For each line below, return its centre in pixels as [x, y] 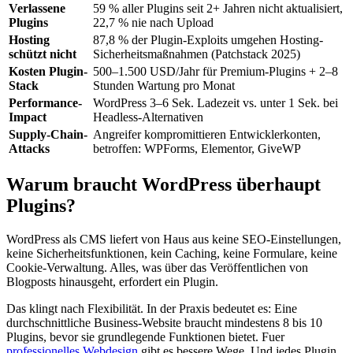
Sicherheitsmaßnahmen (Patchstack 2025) [197, 54]
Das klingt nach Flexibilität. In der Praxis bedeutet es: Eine [152, 309]
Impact [28, 117]
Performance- [45, 103]
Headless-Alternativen [148, 117]
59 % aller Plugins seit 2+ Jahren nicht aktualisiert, [218, 9]
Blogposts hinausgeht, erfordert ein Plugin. [112, 282]
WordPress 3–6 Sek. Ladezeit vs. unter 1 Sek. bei [216, 103]
